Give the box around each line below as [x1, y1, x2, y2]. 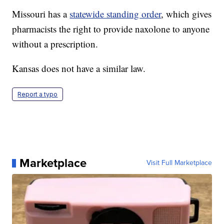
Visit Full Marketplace [146, 157, 212, 168]
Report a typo [17, 90, 58, 98]
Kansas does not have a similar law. [12, 62, 146, 75]
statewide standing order [69, 7, 161, 20]
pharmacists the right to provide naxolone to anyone [12, 22, 210, 35]
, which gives [161, 7, 212, 20]
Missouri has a [12, 7, 70, 20]
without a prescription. [12, 37, 98, 50]
